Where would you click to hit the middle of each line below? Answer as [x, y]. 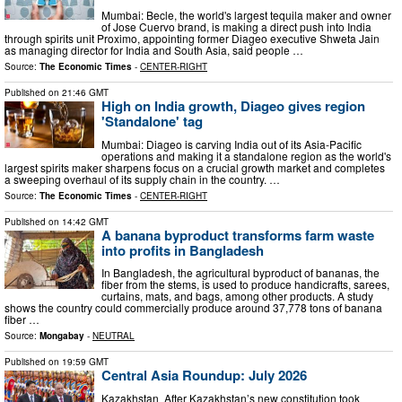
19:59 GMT [85, 362]
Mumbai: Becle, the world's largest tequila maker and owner [246, 14]
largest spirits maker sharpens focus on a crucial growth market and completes [195, 167]
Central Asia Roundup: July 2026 [204, 376]
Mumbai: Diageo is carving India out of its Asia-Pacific [232, 144]
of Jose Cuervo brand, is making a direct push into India [236, 26]
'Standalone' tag [152, 121]
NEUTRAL [114, 336]
